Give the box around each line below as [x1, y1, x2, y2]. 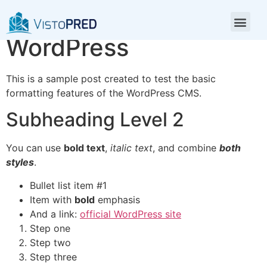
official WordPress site [80, 207, 181, 220]
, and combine [153, 142, 219, 154]
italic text [110, 142, 153, 154]
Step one [30, 222, 70, 234]
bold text [64, 142, 105, 154]
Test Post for [6, 4, 151, 33]
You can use [6, 142, 64, 154]
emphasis [95, 193, 140, 206]
